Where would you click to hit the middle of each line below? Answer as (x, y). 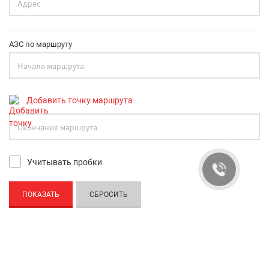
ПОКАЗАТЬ (41, 194)
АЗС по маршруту (41, 44)
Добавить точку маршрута (79, 100)
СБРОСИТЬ (109, 194)
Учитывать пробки (65, 162)
